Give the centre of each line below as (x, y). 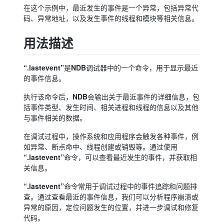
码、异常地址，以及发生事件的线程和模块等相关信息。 (111, 18)
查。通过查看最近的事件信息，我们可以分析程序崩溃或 (111, 197)
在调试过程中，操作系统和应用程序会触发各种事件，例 (111, 136)
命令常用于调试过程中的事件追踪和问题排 (131, 186)
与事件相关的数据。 (55, 118)
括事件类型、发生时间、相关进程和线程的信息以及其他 (111, 107)
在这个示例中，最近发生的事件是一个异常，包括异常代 (111, 7)
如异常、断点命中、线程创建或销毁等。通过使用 (101, 147)
